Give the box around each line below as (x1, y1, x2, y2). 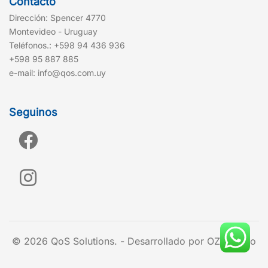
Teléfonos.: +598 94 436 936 (9, 40, 125, 51)
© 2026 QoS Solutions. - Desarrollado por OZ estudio (12, 235, 256, 248)
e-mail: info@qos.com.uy (9, 68, 106, 78)
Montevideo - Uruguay (9, 26, 98, 37)
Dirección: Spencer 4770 (9, 13, 106, 23)
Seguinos (9, 106, 57, 119)
